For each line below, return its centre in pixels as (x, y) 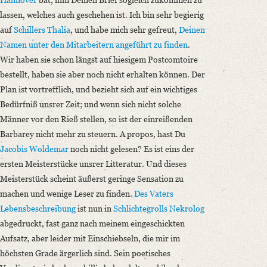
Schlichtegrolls (140, 209)
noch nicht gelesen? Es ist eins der (131, 149)
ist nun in (94, 209)
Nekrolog (186, 209)
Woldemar (48, 149)
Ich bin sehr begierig (167, 15)
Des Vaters (154, 194)
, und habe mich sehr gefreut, (125, 30)
